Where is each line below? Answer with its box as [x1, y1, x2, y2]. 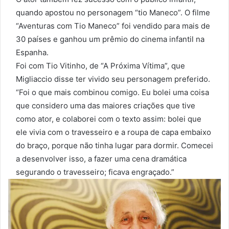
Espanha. [16, 48, 49, 58]
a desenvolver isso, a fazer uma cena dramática [16, 154, 187, 164]
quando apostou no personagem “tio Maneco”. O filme [16, 8, 210, 18]
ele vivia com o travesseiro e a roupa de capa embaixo [16, 127, 211, 138]
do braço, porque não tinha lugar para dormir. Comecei [16, 141, 213, 151]
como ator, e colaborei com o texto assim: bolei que [16, 114, 201, 124]
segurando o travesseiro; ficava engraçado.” [16, 167, 174, 177]
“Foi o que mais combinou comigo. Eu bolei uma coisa [16, 87, 209, 98]
